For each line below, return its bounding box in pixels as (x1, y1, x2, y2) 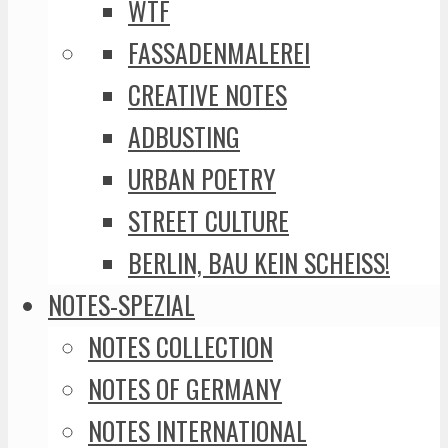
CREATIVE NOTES (128, 75, 287, 114)
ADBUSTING (128, 117, 240, 156)
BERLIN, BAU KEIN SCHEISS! (128, 243, 385, 282)
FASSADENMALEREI (128, 33, 310, 72)
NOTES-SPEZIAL (48, 285, 195, 324)
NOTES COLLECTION (88, 327, 273, 366)
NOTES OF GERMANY (88, 369, 282, 408)
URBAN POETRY (128, 159, 276, 198)
